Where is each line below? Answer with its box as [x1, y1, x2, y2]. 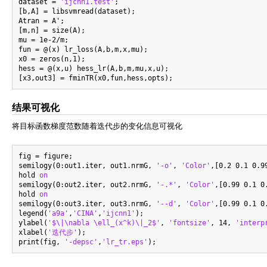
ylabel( [18, 218, 48, 227]
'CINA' [73, 209, 98, 218]
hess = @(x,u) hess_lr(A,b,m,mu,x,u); [18, 64, 169, 73]
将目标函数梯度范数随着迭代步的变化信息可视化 [12, 121, 182, 131]
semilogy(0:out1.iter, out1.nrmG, [18, 161, 156, 170]
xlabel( [18, 228, 48, 237]
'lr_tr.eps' [102, 237, 148, 246]
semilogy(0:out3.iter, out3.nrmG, [18, 199, 156, 208]
